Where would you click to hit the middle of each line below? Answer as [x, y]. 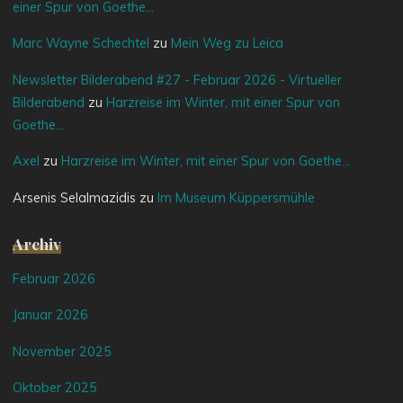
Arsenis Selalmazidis [75, 197]
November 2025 [63, 351]
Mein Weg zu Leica [228, 44]
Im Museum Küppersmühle [237, 197]
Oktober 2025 [55, 387]
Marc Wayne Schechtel [81, 44]
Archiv [37, 244]
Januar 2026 [51, 315]
